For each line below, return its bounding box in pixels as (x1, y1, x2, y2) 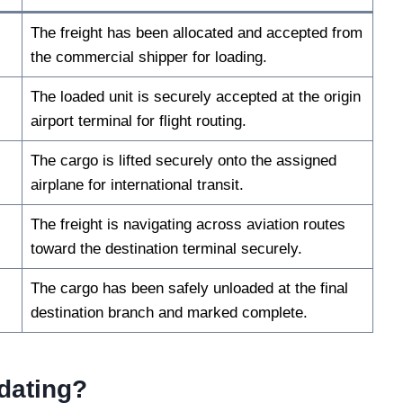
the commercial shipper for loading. (30, 48, 267, 66)
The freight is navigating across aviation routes (30, 215, 345, 233)
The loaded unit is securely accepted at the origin (30, 87, 361, 105)
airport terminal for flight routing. (30, 112, 246, 130)
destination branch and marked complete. (30, 303, 308, 321)
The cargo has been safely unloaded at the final (30, 279, 348, 297)
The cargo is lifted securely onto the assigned (30, 151, 336, 169)
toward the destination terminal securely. (30, 239, 302, 257)
